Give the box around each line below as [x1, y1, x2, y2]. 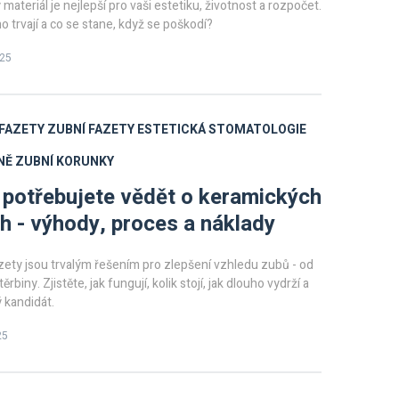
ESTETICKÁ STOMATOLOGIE [137, 120, 306, 139]
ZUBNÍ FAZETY [47, 120, 134, 139]
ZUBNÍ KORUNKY [15, 152, 114, 171]
